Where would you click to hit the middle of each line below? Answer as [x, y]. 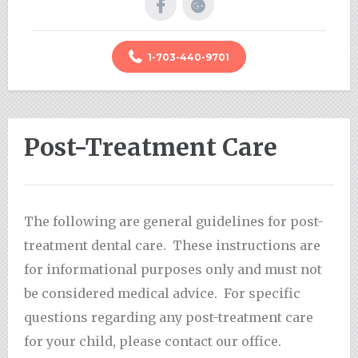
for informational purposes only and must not [173, 269]
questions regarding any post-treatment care [169, 317]
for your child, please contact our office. [153, 341]
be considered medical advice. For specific [162, 293]
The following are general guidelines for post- [174, 221]
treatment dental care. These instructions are [172, 245]
